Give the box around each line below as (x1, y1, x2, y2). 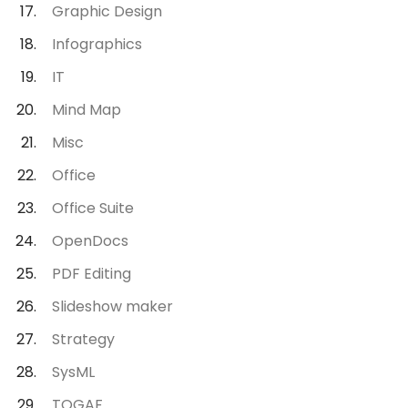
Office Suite (52, 197, 135, 219)
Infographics (52, 33, 143, 55)
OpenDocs (52, 229, 129, 251)
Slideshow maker (52, 295, 174, 317)
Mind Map (52, 98, 122, 120)
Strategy (52, 328, 116, 350)
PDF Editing (52, 262, 132, 284)
